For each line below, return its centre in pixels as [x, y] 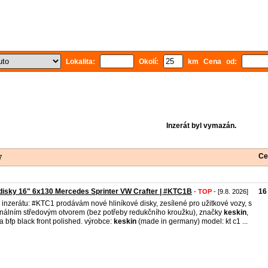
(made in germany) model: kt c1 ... [192, 221]
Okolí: [149, 62]
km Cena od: [212, 62]
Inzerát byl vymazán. [201, 126]
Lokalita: [80, 62]
